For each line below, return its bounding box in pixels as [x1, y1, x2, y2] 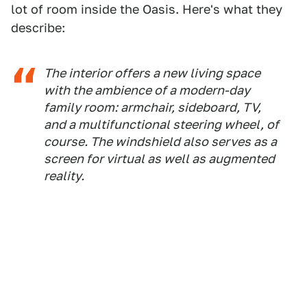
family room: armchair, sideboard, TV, [44, 100, 261, 114]
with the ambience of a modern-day [44, 83, 250, 97]
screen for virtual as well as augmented [44, 151, 275, 166]
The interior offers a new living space [44, 66, 260, 80]
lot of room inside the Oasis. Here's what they [11, 2, 282, 16]
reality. [44, 169, 84, 183]
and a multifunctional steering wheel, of [44, 117, 279, 132]
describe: [11, 21, 65, 35]
